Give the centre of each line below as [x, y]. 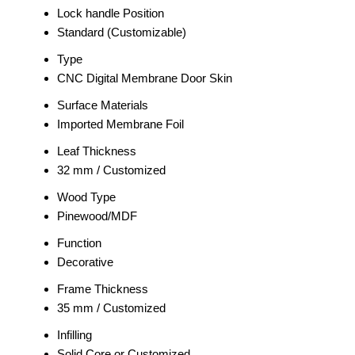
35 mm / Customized [111, 308]
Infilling [74, 335]
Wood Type [86, 197]
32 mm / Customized [111, 170]
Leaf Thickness [97, 151]
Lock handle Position [111, 13]
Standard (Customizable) [122, 32]
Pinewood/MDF [97, 216]
